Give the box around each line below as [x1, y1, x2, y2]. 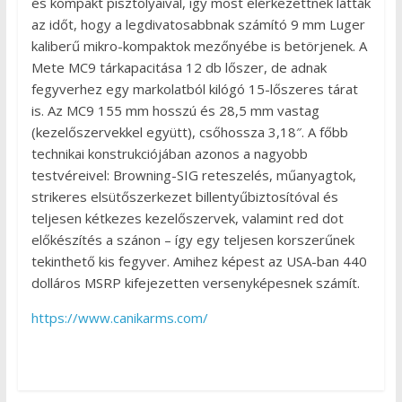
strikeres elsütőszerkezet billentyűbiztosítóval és [31, 188, 338, 206]
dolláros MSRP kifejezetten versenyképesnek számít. [31, 274, 360, 293]
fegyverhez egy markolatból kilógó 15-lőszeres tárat [31, 80, 358, 99]
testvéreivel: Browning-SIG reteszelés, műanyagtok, [31, 166, 356, 185]
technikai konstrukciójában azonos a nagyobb [31, 144, 308, 163]
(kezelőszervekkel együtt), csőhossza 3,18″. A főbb [31, 123, 348, 142]
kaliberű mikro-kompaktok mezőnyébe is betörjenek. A [31, 37, 367, 56]
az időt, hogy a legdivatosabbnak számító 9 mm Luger [31, 15, 365, 34]
